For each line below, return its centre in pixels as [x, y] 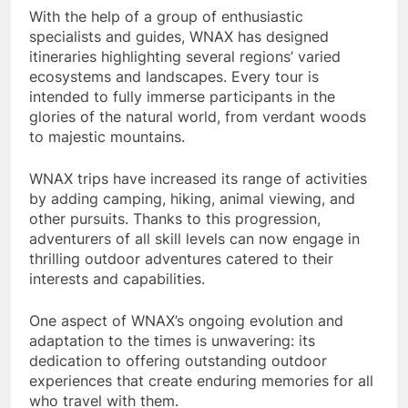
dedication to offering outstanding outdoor [178, 360]
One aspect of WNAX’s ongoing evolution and [186, 320]
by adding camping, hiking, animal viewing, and [192, 198]
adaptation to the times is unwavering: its [172, 340]
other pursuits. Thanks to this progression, [175, 218]
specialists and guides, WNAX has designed [179, 36]
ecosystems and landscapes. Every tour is [174, 76]
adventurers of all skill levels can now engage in [194, 238]
